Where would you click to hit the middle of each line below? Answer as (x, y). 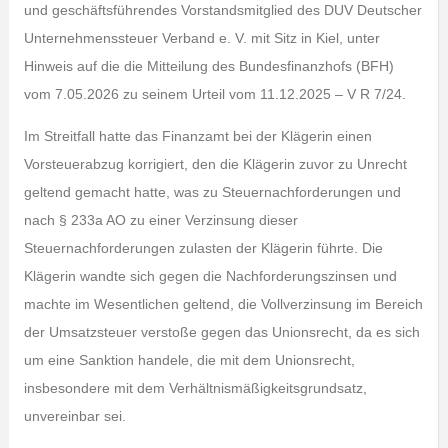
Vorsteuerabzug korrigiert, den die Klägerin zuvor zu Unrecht (215, 164)
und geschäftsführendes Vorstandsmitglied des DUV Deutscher (222, 10)
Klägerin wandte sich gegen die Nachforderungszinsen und (210, 276)
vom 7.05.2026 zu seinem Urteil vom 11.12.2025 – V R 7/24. (214, 94)
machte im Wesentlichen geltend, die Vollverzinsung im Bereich (223, 304)
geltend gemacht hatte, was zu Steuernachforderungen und (212, 192)
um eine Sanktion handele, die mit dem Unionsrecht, (189, 360)
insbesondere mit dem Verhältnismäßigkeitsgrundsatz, (195, 388)
